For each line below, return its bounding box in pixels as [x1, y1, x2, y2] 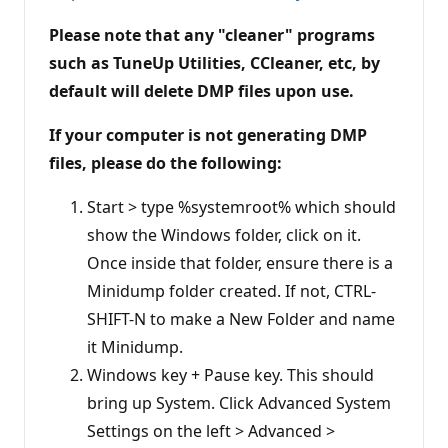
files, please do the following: [49, 152, 282, 175]
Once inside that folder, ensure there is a [87, 252, 393, 275]
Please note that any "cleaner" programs [49, 24, 375, 47]
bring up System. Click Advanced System [87, 392, 391, 415]
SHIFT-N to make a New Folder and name [87, 308, 395, 331]
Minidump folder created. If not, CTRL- [87, 280, 376, 303]
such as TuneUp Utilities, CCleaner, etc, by [49, 52, 380, 75]
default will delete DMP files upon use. [49, 80, 354, 103]
